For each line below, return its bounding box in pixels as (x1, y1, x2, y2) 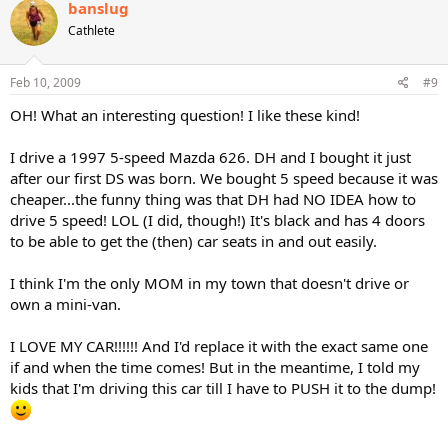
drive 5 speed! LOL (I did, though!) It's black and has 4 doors (10, 209, 425, 230)
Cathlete (68, 22, 115, 39)
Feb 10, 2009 (10, 73, 81, 91)
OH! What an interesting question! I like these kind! (10, 104, 360, 125)
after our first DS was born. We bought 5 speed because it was (10, 167, 438, 188)
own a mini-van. (10, 293, 121, 314)
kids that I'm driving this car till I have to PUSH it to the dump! (10, 377, 436, 398)
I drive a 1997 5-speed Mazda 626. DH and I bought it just (10, 146, 411, 167)
